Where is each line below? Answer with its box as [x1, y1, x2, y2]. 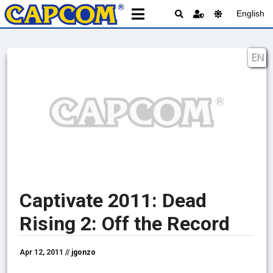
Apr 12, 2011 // [19, 247, 71, 257]
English [236, 9, 264, 18]
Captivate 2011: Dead [19, 188, 207, 212]
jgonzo [71, 247, 96, 257]
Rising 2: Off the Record [19, 211, 230, 235]
